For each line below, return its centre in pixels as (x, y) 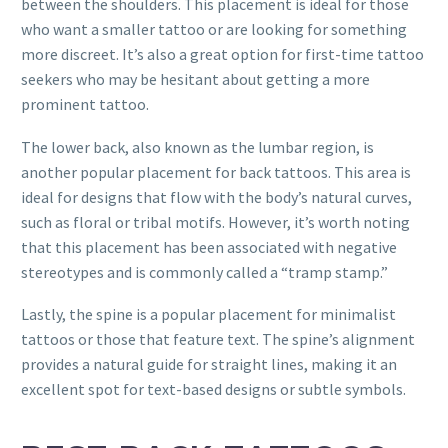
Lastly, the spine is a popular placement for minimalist (208, 314)
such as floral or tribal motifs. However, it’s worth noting (215, 221)
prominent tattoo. (85, 103)
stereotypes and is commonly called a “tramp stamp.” (204, 271)
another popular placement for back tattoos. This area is (216, 171)
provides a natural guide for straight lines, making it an (209, 364)
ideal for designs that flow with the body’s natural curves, (216, 196)
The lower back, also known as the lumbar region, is (197, 146)
